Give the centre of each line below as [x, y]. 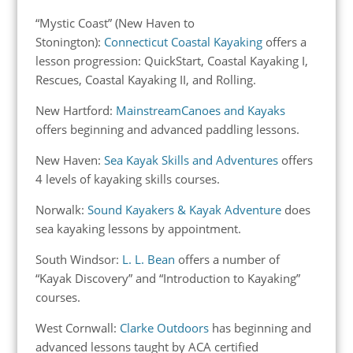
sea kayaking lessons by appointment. [138, 228]
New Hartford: [75, 110]
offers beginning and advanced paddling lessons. [167, 129]
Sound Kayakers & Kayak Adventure [184, 209]
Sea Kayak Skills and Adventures [192, 160]
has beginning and [260, 327]
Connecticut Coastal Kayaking [183, 41]
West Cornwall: [77, 327]
